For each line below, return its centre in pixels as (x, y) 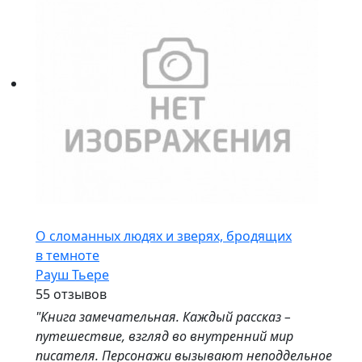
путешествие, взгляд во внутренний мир (164, 336)
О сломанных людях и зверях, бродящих (164, 236)
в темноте (67, 255)
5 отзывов (75, 294)
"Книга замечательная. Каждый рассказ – (163, 317)
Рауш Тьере (72, 275)
